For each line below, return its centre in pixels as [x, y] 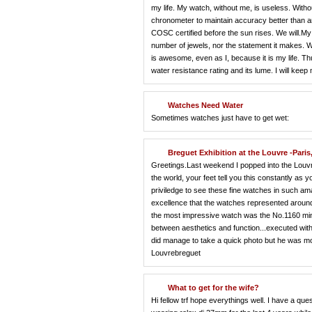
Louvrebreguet [176, 252]
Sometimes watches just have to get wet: [220, 117]
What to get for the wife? [213, 287]
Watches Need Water [205, 105]
